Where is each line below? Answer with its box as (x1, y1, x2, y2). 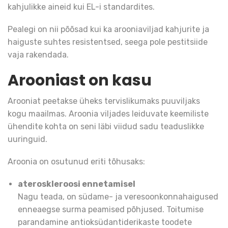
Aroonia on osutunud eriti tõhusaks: (8, 157, 145, 167)
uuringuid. (8, 134, 47, 144)
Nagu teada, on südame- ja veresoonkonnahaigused (18, 192, 218, 202)
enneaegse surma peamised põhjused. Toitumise (18, 205, 204, 215)
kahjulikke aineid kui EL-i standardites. (8, 2, 155, 12)
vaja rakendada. (8, 49, 69, 60)
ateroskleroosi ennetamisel (18, 179, 137, 189)
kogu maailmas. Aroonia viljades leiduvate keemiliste (8, 108, 209, 119)
